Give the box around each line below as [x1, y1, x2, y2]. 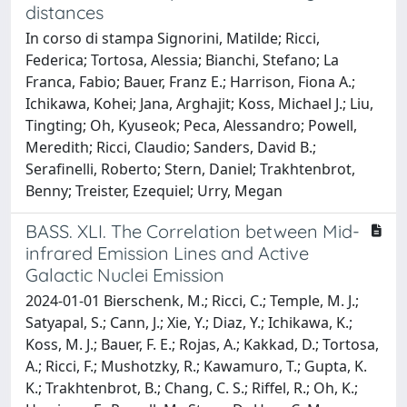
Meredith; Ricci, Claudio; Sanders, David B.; [25, 136, 316, 157]
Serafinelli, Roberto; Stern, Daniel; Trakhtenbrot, [25, 158, 355, 179]
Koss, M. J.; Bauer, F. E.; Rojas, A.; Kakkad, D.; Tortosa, [25, 333, 379, 354]
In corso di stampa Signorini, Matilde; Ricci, [25, 27, 320, 48]
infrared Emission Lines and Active [25, 241, 309, 264]
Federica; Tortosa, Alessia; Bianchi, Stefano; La [25, 49, 339, 70]
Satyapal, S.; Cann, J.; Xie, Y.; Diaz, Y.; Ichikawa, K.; [25, 312, 352, 333]
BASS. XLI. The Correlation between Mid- [25, 219, 360, 243]
